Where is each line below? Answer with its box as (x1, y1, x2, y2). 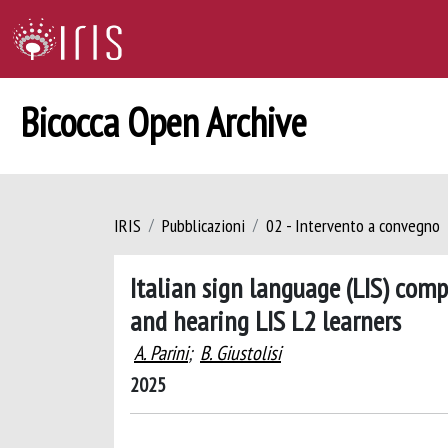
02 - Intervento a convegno (266, 214, 440, 237)
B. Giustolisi (200, 340, 281, 366)
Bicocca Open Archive (20, 96, 307, 148)
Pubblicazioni (162, 214, 245, 237)
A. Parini (134, 340, 188, 366)
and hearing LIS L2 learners (130, 302, 401, 339)
